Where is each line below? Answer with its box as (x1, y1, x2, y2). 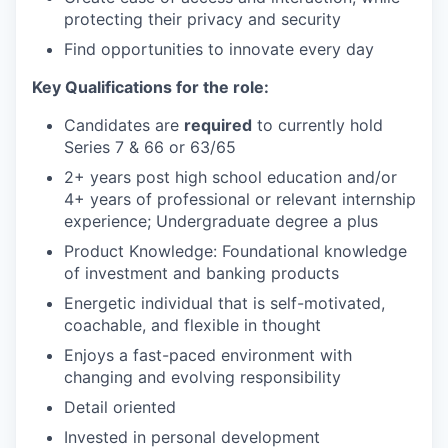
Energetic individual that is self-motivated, (64, 292, 385, 313)
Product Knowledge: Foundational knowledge (64, 240, 407, 261)
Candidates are (64, 114, 184, 135)
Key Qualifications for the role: (32, 76, 269, 97)
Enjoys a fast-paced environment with (64, 344, 352, 365)
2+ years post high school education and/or (64, 166, 397, 187)
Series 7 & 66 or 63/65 (64, 136, 236, 157)
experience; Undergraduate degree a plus (64, 210, 378, 231)
